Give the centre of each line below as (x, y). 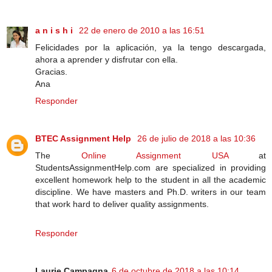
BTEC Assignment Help (84, 138)
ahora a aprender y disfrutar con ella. (107, 59)
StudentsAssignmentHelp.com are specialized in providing (151, 167)
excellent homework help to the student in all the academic (151, 179)
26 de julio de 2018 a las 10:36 (196, 138)
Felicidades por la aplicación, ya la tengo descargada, (151, 47)
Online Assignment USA (155, 155)
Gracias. (51, 71)
